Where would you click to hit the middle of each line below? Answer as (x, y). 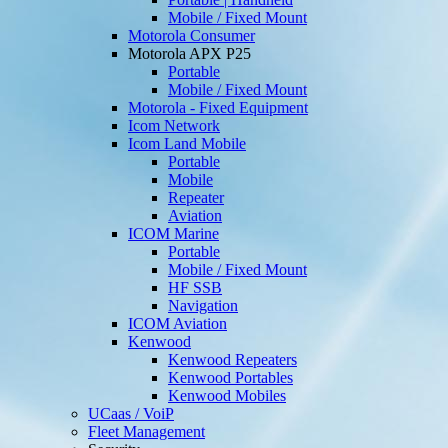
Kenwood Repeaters (232, 360)
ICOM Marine (173, 234)
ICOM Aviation (177, 324)
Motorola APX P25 (189, 54)
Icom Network (174, 126)
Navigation (203, 306)
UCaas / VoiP (131, 414)
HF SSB (195, 288)
